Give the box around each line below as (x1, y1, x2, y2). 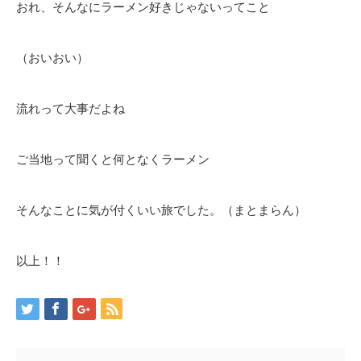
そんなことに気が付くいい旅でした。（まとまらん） (16, 203, 306, 217)
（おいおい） (16, 51, 89, 64)
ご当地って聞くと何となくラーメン (16, 152, 210, 166)
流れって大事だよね (16, 102, 125, 115)
